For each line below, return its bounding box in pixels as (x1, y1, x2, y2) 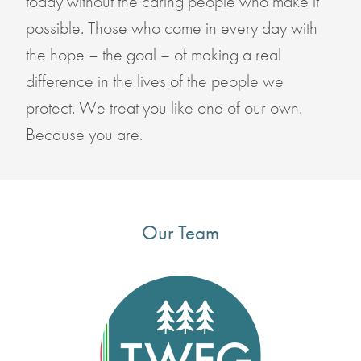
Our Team (142, 219, 219, 247)
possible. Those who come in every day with (25, 16, 317, 40)
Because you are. (25, 122, 143, 147)
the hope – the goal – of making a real (25, 43, 281, 67)
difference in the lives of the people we (25, 69, 284, 93)
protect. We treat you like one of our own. (25, 96, 302, 120)
